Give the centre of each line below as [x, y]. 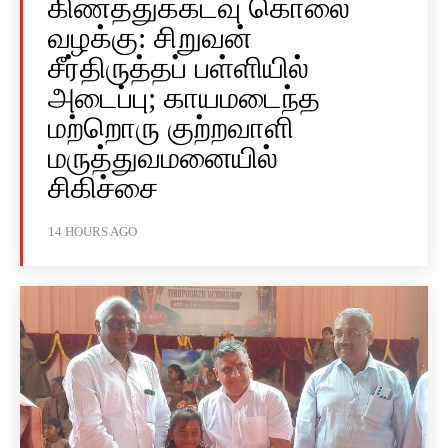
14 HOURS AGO [92, 232]
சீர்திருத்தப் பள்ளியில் [178, 68]
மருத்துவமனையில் [163, 158]
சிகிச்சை [103, 188]
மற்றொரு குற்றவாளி [171, 128]
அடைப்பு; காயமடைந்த [184, 98]
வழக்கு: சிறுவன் [150, 38]
